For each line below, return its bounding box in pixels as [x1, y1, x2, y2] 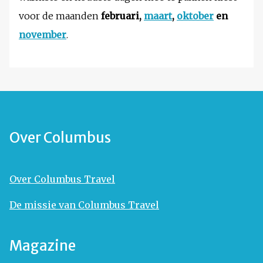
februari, [101, 10, 144, 22]
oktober [177, 10, 214, 22]
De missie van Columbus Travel [9, 199, 159, 211]
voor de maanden [19, 10, 101, 22]
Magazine [9, 237, 76, 255]
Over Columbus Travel [9, 173, 115, 186]
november [19, 29, 66, 41]
